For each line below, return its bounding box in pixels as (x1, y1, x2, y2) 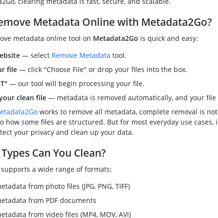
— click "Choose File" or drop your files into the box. (17, 65, 187, 74)
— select (19, 51, 52, 60)
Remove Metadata (51, 51, 110, 60)
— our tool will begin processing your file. (7, 79, 145, 89)
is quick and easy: (138, 34, 198, 43)
